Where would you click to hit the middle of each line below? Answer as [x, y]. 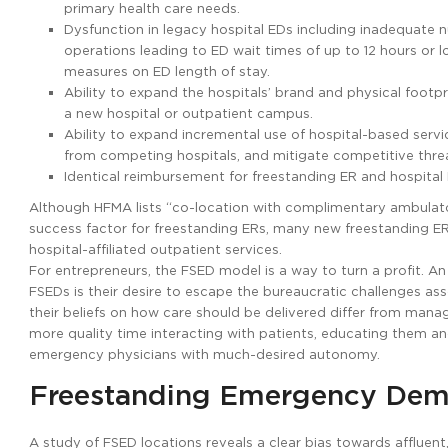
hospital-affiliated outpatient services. [155, 249]
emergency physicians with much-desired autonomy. [204, 354]
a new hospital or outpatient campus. [188, 113]
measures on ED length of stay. [167, 71]
